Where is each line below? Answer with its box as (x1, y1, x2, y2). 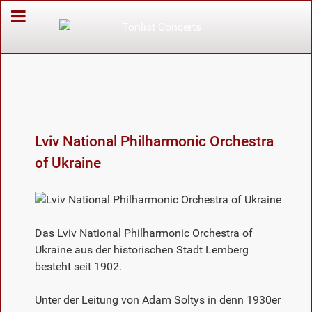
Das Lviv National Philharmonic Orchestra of (35, 226, 253, 240)
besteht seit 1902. (35, 259, 122, 273)
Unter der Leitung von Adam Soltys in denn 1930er (35, 292, 281, 306)
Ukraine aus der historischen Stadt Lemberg (35, 242, 249, 256)
